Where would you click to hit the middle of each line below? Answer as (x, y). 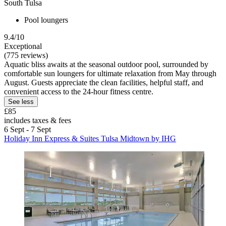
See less (21, 101)
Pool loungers (46, 20)
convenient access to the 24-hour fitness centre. (79, 91)
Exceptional (23, 46)
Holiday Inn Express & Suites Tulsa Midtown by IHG (90, 138)
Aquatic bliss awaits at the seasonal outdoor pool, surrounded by (106, 64)
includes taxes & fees (38, 120)
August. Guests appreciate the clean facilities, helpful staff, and (104, 82)
